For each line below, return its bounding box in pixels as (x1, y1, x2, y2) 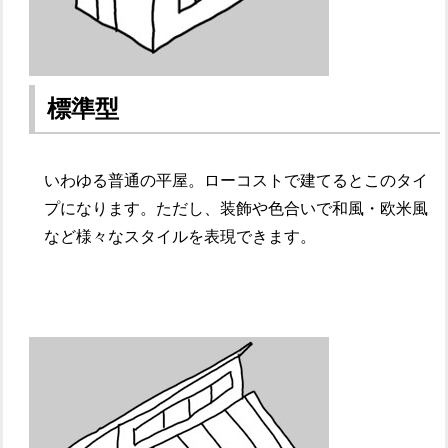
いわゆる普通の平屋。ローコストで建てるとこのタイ (44, 172, 429, 190)
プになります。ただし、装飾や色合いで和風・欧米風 (44, 200, 429, 218)
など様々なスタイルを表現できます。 (44, 228, 317, 246)
